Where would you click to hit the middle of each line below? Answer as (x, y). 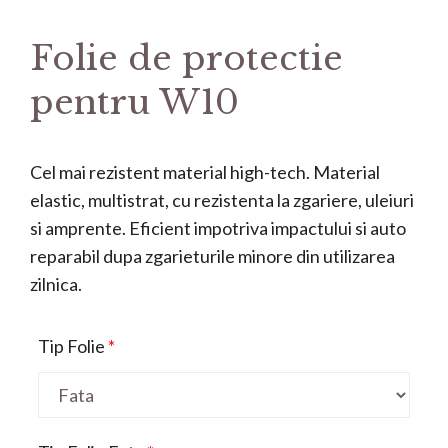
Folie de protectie (186, 58)
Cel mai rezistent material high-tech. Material (205, 171)
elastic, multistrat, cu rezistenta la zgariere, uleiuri (222, 199)
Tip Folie (71, 345)
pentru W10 (134, 102)
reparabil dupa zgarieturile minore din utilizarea (212, 255)
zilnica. (56, 283)
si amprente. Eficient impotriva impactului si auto (218, 227)
